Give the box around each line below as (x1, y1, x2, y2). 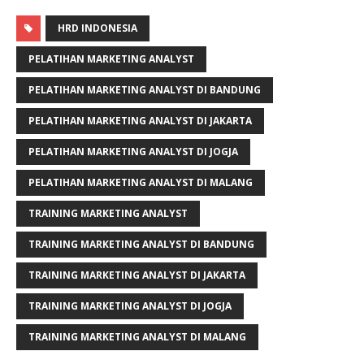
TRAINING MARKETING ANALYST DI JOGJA (28, 298, 232, 313)
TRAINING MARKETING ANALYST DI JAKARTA (28, 267, 245, 282)
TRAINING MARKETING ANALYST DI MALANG (28, 329, 246, 344)
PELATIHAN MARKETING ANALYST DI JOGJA (28, 144, 238, 158)
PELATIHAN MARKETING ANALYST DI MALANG (28, 175, 253, 189)
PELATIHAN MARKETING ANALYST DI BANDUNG (28, 82, 261, 97)
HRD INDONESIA (58, 20, 137, 35)
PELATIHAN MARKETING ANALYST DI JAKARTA (28, 113, 252, 128)
